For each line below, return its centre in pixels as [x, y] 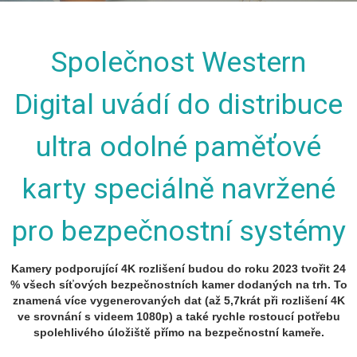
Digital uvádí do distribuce [178, 104]
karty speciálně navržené [178, 189]
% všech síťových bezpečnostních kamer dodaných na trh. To [178, 284]
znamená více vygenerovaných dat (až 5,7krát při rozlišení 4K [178, 300]
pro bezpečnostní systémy [178, 231]
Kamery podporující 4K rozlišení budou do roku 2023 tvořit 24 [178, 269]
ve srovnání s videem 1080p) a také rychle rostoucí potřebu [178, 316]
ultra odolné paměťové [178, 147]
